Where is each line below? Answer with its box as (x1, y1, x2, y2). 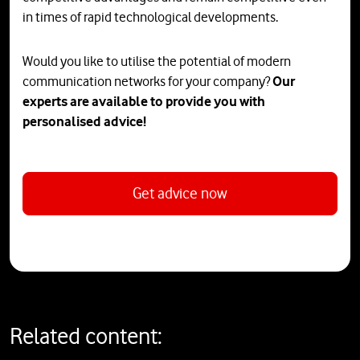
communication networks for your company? (22, 73, 272, 90)
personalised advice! (22, 113, 146, 130)
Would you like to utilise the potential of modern (22, 53, 291, 70)
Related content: (10, 322, 162, 350)
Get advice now (133, 184, 227, 203)
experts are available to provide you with (22, 93, 265, 110)
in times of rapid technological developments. (22, 9, 278, 26)
